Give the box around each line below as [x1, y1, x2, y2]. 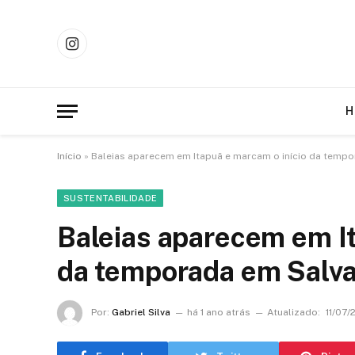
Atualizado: [267, 307, 320, 319]
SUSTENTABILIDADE [63, 193, 158, 203]
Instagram [71, 44, 124, 57]
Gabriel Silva [112, 307, 170, 319]
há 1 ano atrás [187, 307, 250, 319]
